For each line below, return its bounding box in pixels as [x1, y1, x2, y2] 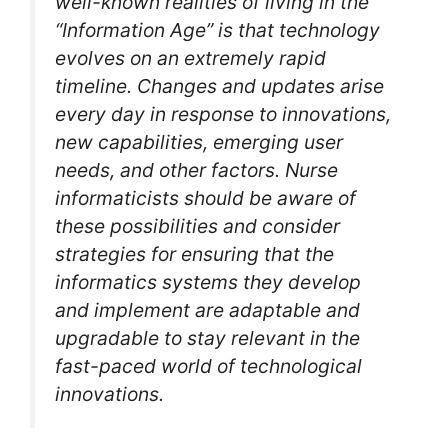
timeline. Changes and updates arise [55, 74, 384, 98]
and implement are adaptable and [55, 298, 360, 322]
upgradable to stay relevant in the [55, 326, 360, 350]
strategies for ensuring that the [55, 242, 334, 266]
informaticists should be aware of [55, 186, 356, 210]
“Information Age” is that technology [55, 18, 380, 42]
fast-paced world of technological [55, 354, 362, 378]
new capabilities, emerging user [55, 130, 343, 154]
